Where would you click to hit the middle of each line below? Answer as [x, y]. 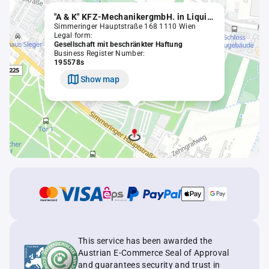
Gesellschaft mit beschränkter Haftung [119, 44]
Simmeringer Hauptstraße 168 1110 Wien [125, 26]
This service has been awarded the [145, 241]
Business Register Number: [100, 53]
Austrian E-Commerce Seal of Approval [154, 253]
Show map [100, 79]
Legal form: [74, 35]
